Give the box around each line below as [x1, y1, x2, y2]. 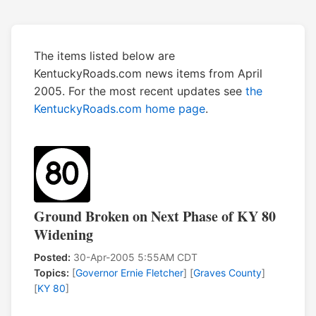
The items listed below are [34, 49, 175, 63]
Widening [34, 224, 93, 245]
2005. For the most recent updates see [34, 84, 245, 99]
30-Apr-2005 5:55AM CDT [71, 251, 197, 264]
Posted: [34, 251, 71, 264]
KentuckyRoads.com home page [34, 102, 205, 116]
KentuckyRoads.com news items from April [34, 66, 262, 81]
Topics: [34, 267, 69, 279]
